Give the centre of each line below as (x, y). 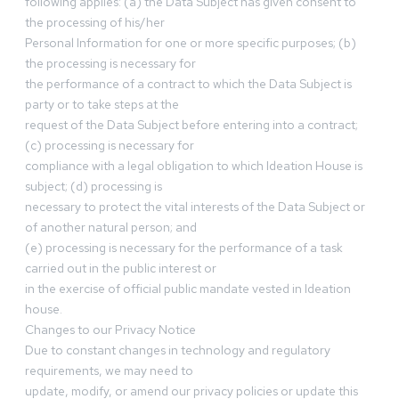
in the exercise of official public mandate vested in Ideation (188, 289)
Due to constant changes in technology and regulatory (178, 350)
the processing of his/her (95, 23)
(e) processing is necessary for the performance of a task (184, 248)
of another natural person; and (111, 228)
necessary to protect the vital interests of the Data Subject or (195, 207)
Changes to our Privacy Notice (110, 330)
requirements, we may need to (109, 371)
